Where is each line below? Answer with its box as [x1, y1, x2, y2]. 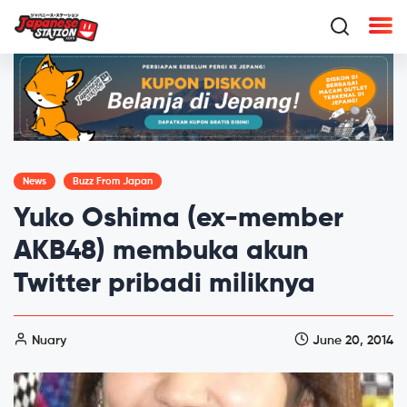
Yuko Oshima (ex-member [14, 204, 343, 233]
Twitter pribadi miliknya [14, 270, 315, 298]
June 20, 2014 [309, 333, 393, 347]
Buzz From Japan [73, 175, 153, 186]
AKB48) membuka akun [14, 237, 308, 265]
